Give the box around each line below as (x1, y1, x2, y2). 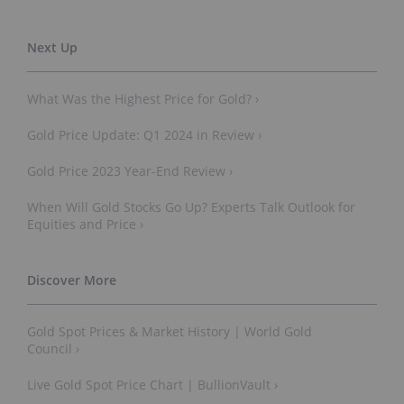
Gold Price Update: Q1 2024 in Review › (27, 125, 262, 143)
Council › (27, 339, 79, 357)
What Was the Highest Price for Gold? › (27, 89, 259, 107)
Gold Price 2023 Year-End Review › (27, 161, 233, 179)
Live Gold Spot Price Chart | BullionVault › (27, 375, 278, 393)
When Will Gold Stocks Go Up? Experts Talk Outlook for (27, 197, 355, 216)
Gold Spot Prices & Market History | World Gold (27, 322, 312, 340)
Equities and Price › (27, 215, 143, 233)
